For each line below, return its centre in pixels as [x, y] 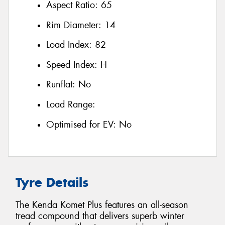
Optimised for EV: [83, 124]
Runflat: [62, 85]
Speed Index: [73, 65]
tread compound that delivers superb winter [100, 216]
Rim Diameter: [75, 25]
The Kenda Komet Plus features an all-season [102, 205]
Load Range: [71, 104]
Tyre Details [52, 183]
